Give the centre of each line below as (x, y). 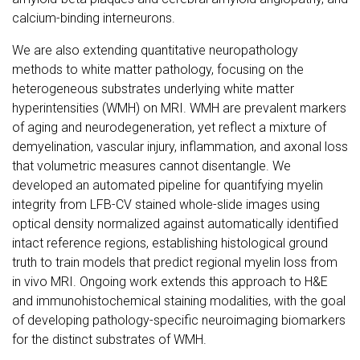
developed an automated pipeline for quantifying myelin (168, 185)
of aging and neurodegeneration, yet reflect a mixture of (169, 127)
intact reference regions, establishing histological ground (170, 243)
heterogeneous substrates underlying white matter (153, 89)
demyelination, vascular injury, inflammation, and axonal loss (180, 147)
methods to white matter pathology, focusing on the (158, 70)
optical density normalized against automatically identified (175, 224)
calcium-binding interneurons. (94, 18)
